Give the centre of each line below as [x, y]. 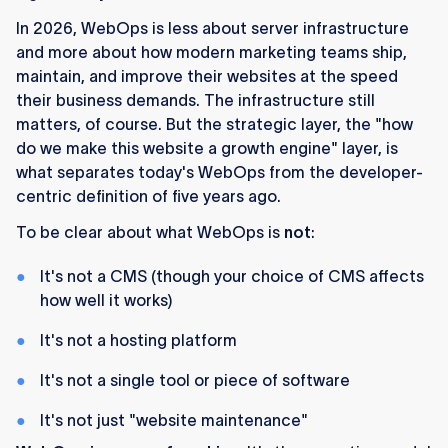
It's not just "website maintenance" [174, 420]
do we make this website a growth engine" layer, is [207, 148]
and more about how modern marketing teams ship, [211, 52]
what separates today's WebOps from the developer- [219, 172]
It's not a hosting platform [138, 340]
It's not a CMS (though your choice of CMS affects [232, 276]
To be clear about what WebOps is [150, 232]
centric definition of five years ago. [148, 196]
